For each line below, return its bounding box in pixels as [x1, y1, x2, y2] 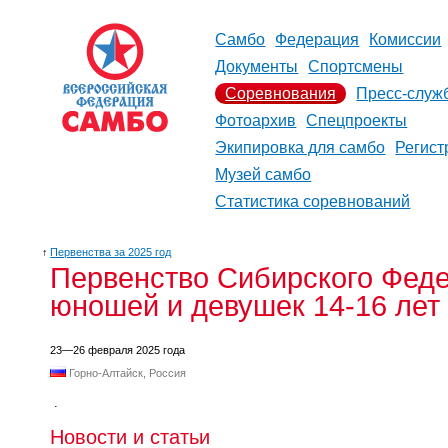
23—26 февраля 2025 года [50, 344, 185, 356]
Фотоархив [215, 112, 297, 129]
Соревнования [225, 85, 337, 102]
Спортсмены [308, 58, 404, 75]
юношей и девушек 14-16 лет [50, 290, 440, 322]
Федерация [275, 31, 360, 48]
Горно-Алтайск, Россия [66, 367, 186, 379]
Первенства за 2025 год [50, 246, 172, 258]
